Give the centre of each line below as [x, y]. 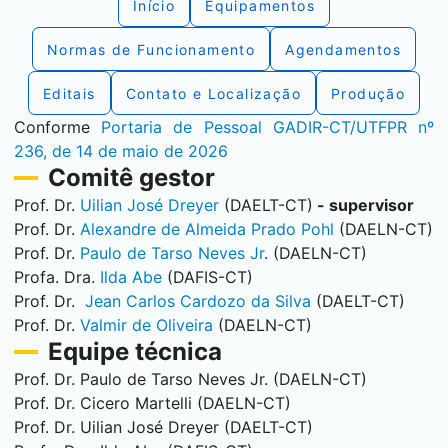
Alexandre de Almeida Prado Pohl [207, 229]
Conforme [58, 127]
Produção [368, 93]
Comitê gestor [131, 177]
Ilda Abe [131, 277]
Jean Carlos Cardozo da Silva [198, 301]
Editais [69, 93]
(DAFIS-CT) [207, 277]
